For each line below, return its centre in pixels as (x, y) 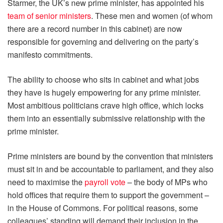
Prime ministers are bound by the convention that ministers (110, 156)
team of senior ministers (49, 15)
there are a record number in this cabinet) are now (95, 28)
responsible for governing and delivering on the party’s (103, 41)
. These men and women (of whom (152, 15)
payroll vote (105, 182)
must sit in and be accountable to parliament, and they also (111, 169)
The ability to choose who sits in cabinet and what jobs (103, 79)
